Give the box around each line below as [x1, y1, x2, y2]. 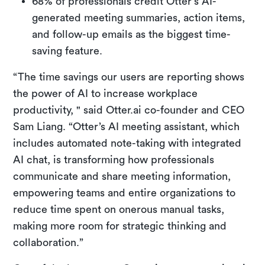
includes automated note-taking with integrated [13, 137, 242, 148]
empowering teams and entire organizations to [13, 187, 236, 198]
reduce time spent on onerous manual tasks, [13, 203, 225, 215]
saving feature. [32, 45, 106, 56]
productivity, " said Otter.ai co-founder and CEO [13, 104, 245, 115]
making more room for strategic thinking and [13, 220, 227, 231]
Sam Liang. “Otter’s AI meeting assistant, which [13, 121, 240, 132]
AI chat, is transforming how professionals [13, 154, 215, 165]
